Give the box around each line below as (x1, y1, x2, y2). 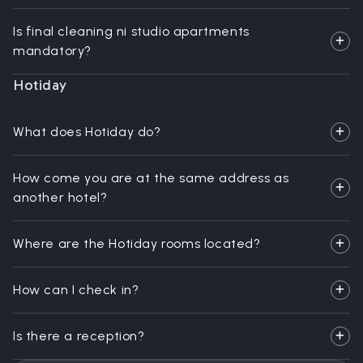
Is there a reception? (13, 328, 145, 344)
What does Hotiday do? (13, 124, 161, 139)
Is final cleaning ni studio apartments (13, 23, 250, 39)
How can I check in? (13, 282, 139, 297)
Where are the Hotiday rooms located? (13, 236, 261, 251)
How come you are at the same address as (13, 170, 289, 186)
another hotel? (13, 190, 108, 205)
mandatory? (13, 43, 92, 58)
